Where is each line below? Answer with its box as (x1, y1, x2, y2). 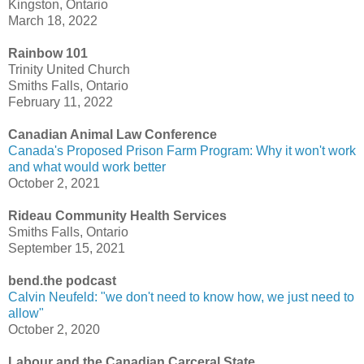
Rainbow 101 (8, 46, 88, 61)
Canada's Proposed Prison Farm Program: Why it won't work (8, 144, 356, 158)
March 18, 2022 (8, 14, 97, 28)
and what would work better (8, 160, 166, 175)
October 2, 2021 (8, 176, 100, 191)
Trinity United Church (8, 63, 130, 77)
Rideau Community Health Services (8, 209, 227, 223)
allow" (8, 306, 44, 321)
